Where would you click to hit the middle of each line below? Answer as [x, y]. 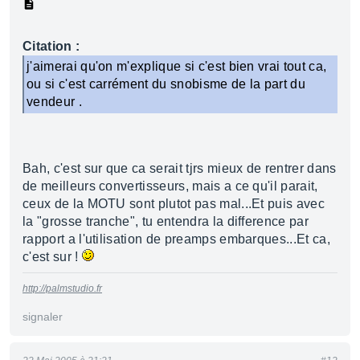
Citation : [51, 46]
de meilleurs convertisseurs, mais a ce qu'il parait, [170, 186]
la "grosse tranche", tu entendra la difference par [166, 221]
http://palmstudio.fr [62, 288]
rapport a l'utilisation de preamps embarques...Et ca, [176, 239]
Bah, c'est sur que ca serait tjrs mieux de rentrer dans [180, 168]
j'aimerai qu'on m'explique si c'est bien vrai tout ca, [177, 66]
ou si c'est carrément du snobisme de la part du [166, 84]
